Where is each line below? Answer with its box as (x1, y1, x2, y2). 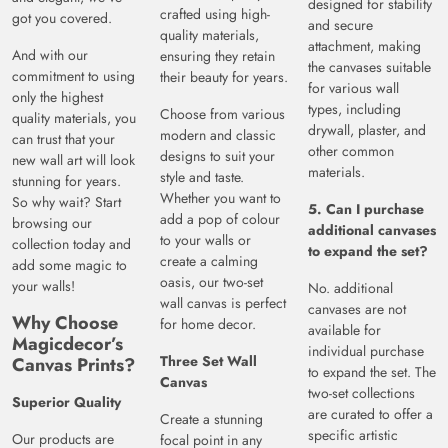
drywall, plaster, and (308, 120, 426, 141)
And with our (12, 45, 88, 66)
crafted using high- (160, 4, 270, 25)
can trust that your (12, 129, 115, 150)
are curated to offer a (308, 404, 433, 425)
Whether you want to (160, 188, 281, 209)
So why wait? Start (12, 192, 121, 213)
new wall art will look (12, 150, 135, 171)
